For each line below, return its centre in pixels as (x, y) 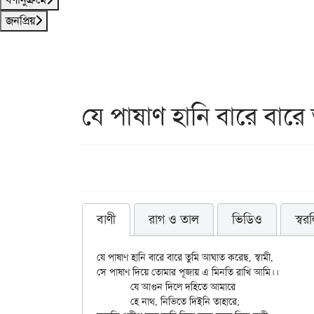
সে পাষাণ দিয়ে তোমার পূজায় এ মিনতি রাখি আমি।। (188, 272)
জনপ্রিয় (20, 21)
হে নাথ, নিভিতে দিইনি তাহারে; (114, 301)
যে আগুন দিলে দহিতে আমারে (114, 287)
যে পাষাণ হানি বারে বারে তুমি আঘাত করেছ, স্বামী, (185, 257)
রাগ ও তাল (174, 219)
